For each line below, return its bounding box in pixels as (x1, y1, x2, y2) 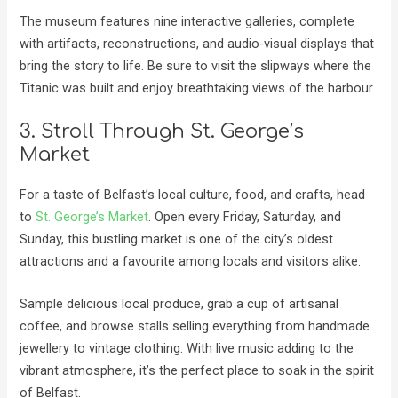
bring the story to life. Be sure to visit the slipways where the (20, 57, 372, 74)
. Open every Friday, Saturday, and (148, 208, 342, 225)
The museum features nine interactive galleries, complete (20, 12, 355, 29)
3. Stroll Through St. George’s (20, 120, 305, 142)
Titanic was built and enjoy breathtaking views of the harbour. (20, 79, 376, 96)
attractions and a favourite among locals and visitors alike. (20, 252, 362, 269)
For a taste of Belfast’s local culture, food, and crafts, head (20, 186, 366, 203)
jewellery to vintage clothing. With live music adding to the (20, 340, 354, 357)
